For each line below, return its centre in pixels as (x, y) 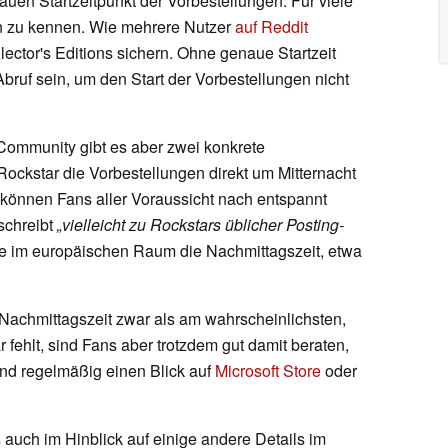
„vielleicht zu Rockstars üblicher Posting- (198, 224)
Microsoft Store (268, 370)
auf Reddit (271, 26)
